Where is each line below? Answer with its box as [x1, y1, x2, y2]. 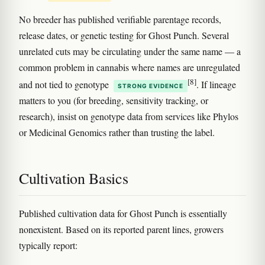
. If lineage [196, 78, 236, 91]
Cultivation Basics [19, 168, 128, 189]
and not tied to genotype [19, 78, 111, 91]
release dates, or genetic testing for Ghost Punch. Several [19, 28, 229, 41]
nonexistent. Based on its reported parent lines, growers [19, 223, 224, 236]
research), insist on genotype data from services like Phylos [19, 110, 238, 123]
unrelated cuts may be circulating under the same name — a [19, 44, 241, 57]
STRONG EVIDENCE [118, 82, 183, 90]
